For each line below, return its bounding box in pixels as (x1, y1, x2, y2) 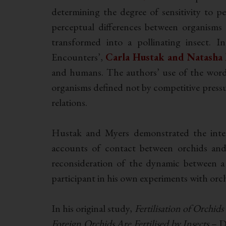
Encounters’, (51, 50, 105, 64)
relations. (51, 95, 87, 109)
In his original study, (51, 201, 135, 215)
